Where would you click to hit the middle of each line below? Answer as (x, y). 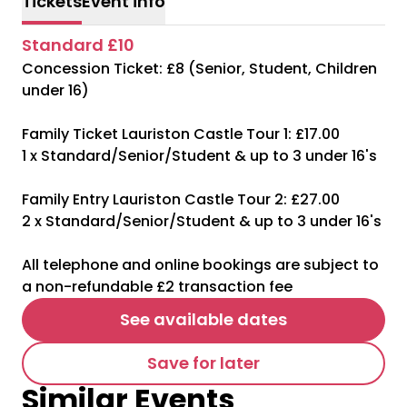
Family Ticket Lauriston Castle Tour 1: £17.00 (181, 134)
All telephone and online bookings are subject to (200, 265)
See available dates (203, 319)
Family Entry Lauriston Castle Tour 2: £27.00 (181, 199)
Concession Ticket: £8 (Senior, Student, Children (199, 69)
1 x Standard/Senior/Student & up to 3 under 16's (199, 156)
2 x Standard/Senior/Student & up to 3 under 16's (202, 221)
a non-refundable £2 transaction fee (157, 287)
